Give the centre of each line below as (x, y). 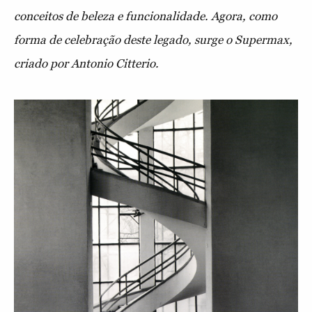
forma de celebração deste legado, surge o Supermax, (153, 40)
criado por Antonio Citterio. (88, 63)
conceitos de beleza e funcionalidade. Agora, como (146, 16)
